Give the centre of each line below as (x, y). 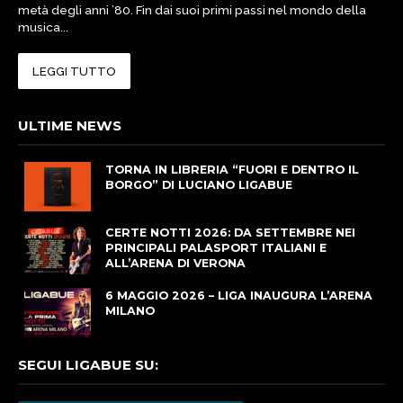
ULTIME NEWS (70, 126)
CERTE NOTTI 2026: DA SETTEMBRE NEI (230, 233)
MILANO (130, 311)
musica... (43, 27)
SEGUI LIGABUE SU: (88, 365)
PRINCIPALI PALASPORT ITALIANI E (216, 248)
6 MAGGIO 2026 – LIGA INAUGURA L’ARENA (239, 296)
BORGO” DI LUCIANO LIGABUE (199, 185)
